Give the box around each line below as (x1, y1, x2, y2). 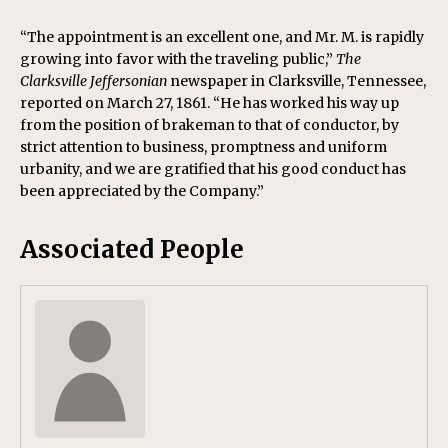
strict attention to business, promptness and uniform (20, 137, 387, 156)
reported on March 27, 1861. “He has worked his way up (20, 93, 399, 112)
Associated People (20, 234, 244, 266)
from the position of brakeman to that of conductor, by (20, 115, 399, 134)
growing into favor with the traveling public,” (20, 49, 336, 68)
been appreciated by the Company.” (20, 181, 264, 200)
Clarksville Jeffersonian (20, 71, 167, 90)
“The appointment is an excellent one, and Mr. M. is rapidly (20, 27, 424, 46)
